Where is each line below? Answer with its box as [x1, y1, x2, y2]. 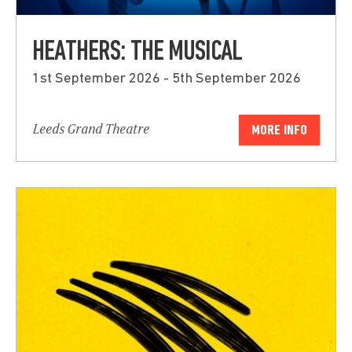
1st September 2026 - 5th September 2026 [32, 71, 301, 87]
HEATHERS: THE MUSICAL [32, 38, 242, 68]
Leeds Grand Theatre [32, 122, 149, 138]
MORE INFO [251, 123, 307, 138]
